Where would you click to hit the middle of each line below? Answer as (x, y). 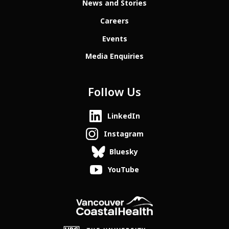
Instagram (123, 134)
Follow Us (114, 93)
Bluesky (123, 152)
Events (114, 39)
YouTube (123, 169)
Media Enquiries (114, 56)
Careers (114, 21)
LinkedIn (123, 116)
